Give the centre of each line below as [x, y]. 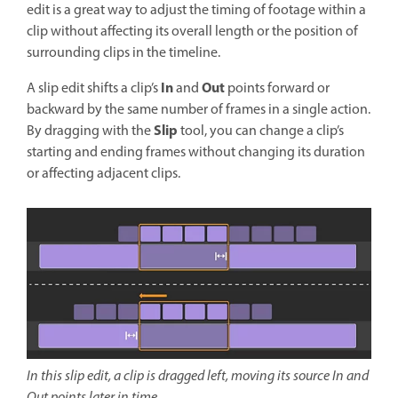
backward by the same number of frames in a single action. [199, 110]
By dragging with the [90, 131]
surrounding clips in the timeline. [123, 53]
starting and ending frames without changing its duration [196, 152]
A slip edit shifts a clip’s [94, 88]
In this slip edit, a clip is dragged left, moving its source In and [198, 376]
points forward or [277, 88]
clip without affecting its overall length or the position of [192, 32]
